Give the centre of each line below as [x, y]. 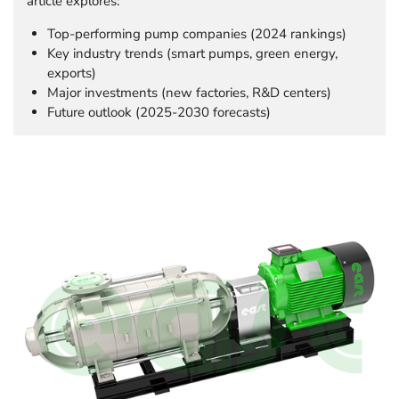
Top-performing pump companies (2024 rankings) [196, 34]
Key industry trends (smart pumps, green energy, [192, 53]
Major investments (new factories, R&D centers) [189, 93]
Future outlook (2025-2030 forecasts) [159, 112]
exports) [71, 73]
